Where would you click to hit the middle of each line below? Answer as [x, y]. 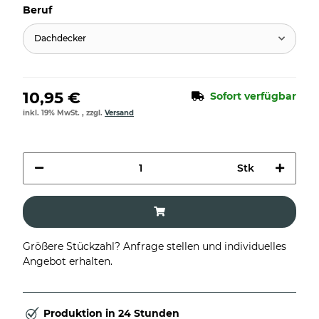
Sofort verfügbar [253, 96]
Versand [119, 113]
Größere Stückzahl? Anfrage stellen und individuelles [155, 246]
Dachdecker [60, 38]
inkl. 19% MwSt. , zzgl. [64, 113]
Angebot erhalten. [68, 261]
